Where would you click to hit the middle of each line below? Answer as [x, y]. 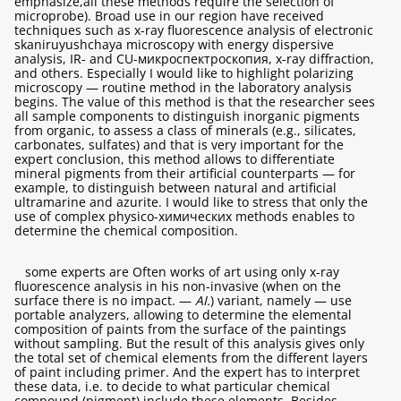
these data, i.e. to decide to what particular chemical [172, 386]
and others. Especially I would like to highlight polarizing [184, 73]
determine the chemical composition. [126, 230]
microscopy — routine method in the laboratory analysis [183, 87]
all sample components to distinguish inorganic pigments [187, 116]
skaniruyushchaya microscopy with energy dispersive [174, 44]
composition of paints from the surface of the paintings [180, 329]
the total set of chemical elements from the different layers [191, 358]
